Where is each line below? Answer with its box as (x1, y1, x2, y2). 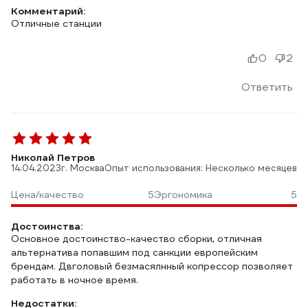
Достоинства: (11, 220, 82, 232)
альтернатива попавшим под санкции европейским (11, 246, 258, 258)
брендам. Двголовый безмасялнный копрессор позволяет (11, 260, 293, 272)
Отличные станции (11, 17, 102, 30)
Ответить (241, 80, 293, 94)
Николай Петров (11, 151, 95, 164)
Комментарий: (11, 5, 85, 17)
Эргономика (154, 188, 212, 201)
